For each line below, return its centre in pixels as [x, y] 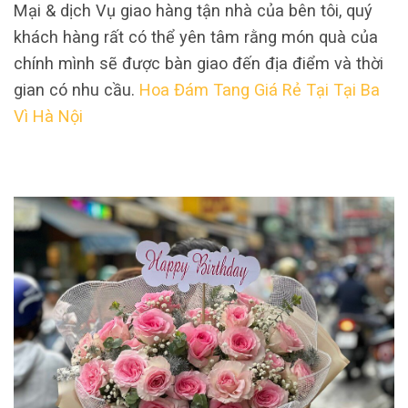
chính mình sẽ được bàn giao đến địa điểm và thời [199, 64]
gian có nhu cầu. [76, 90]
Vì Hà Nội [48, 117]
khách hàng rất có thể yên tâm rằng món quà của [196, 37]
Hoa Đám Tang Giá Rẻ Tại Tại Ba [260, 90]
